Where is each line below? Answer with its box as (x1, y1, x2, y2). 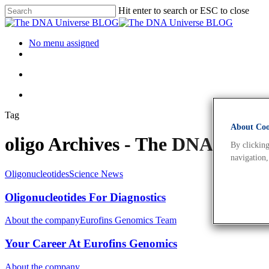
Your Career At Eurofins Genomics (5, 237, 177, 250)
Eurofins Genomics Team (80, 215, 177, 226)
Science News (69, 168, 123, 179)
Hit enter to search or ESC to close (118, 5, 249, 16)
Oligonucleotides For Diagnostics (5, 190, 166, 204)
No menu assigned (29, 38, 99, 48)
